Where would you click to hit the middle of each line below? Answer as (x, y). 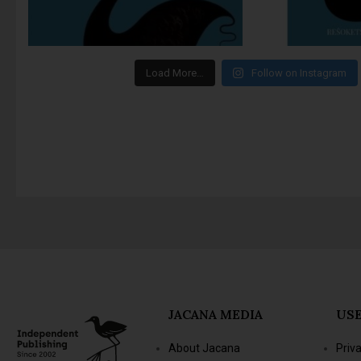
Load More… (174, 73)
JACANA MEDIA (215, 314)
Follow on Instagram (299, 73)
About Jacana (204, 348)
